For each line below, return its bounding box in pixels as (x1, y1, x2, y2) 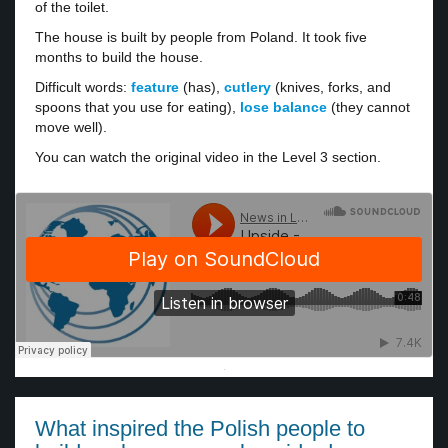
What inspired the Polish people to (35, 416, 365, 442)
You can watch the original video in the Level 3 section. (35, 149, 381, 166)
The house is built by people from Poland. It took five (35, 29, 367, 46)
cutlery (224, 79, 271, 96)
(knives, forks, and (271, 79, 391, 96)
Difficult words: (35, 79, 131, 96)
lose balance (240, 99, 327, 116)
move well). (35, 119, 107, 136)
